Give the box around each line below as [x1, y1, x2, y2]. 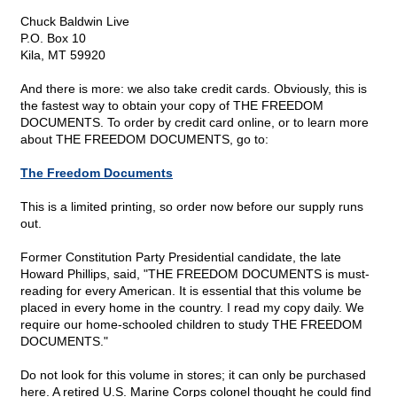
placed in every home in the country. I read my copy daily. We [20, 300, 364, 315]
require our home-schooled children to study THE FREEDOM [20, 317, 362, 332]
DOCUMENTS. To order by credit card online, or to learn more [20, 115, 369, 130]
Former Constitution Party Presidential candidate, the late [20, 250, 341, 265]
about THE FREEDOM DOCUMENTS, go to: [20, 132, 269, 147]
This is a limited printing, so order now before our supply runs [20, 199, 363, 214]
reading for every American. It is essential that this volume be [20, 284, 362, 299]
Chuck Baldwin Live [20, 14, 129, 29]
